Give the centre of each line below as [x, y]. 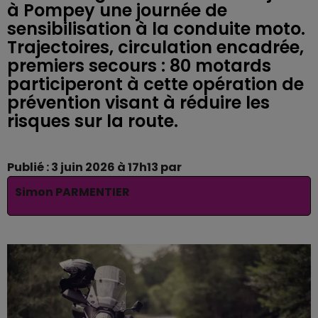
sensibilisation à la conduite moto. [156, 29]
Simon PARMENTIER [72, 192]
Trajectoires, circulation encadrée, [155, 47]
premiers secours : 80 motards [139, 66]
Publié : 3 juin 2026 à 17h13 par [94, 167]
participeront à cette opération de [155, 84]
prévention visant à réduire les [138, 103]
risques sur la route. [93, 121]
